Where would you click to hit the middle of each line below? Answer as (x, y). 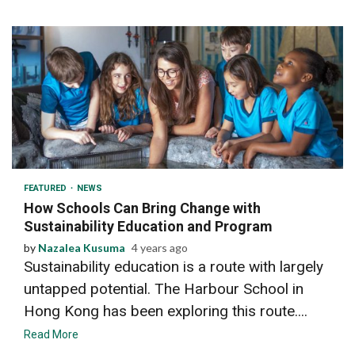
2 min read (57, 145)
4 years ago (160, 247)
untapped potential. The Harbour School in (164, 288)
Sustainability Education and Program (148, 226)
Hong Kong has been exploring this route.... (166, 311)
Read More (51, 334)
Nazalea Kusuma (82, 247)
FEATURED (46, 188)
